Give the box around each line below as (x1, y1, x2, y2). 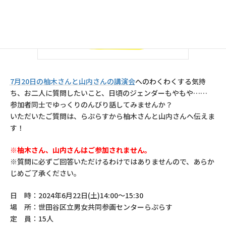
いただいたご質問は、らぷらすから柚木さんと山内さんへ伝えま (10, 111, 215, 122)
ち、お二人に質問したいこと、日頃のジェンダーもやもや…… (10, 88, 207, 98)
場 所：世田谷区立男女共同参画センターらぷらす (10, 202, 173, 212)
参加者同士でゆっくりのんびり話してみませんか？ (10, 99, 173, 110)
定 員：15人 (10, 213, 53, 224)
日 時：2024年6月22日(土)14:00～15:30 (10, 190, 143, 201)
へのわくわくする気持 (135, 76, 206, 87)
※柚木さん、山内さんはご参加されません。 (10, 145, 151, 155)
